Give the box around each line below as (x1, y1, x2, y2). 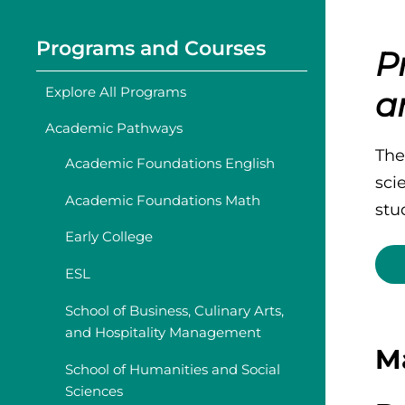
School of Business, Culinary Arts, (65, 301, 284, 319)
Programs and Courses (36, 35, 266, 61)
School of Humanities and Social (65, 360, 280, 378)
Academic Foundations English (65, 154, 275, 172)
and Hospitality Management (65, 323, 261, 341)
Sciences (65, 381, 123, 400)
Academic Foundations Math (65, 191, 260, 209)
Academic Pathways (45, 118, 183, 137)
